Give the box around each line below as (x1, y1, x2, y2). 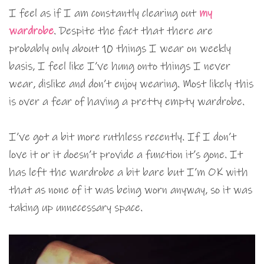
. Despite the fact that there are (54, 24, 213, 38)
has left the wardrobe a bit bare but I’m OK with (9, 166, 248, 180)
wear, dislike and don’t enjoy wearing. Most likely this (9, 77, 253, 91)
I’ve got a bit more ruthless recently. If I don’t (9, 130, 236, 144)
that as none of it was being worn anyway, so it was (9, 183, 252, 197)
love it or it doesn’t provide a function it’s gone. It (9, 148, 243, 162)
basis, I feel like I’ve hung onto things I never (9, 60, 230, 74)
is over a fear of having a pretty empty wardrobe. (9, 95, 245, 109)
